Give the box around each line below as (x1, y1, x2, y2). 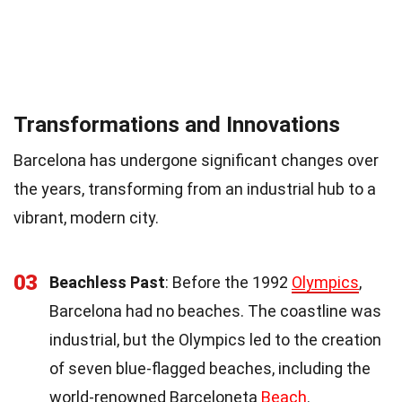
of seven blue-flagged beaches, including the (49, 358, 371, 378)
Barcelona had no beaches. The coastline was (49, 301, 381, 320)
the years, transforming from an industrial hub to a (13, 179, 376, 198)
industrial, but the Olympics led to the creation (49, 329, 381, 349)
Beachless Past (49, 272, 165, 292)
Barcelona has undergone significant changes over (13, 150, 379, 170)
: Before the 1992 (165, 272, 292, 292)
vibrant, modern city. (13, 207, 159, 227)
